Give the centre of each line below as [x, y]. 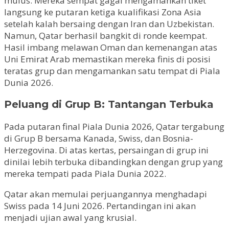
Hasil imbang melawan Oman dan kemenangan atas [111, 47]
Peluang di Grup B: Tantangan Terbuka [109, 105]
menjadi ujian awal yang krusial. [70, 218]
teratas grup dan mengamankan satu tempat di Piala [112, 71]
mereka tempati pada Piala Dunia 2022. [85, 174]
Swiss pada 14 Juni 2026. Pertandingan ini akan [100, 206]
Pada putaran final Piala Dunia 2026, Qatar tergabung [114, 127]
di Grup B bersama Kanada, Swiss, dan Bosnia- [99, 139]
